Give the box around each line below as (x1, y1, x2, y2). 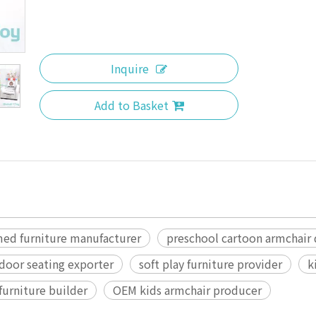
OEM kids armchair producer (113, 281, 262, 299)
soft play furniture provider (139, 255, 282, 273)
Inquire (111, 60, 149, 78)
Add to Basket (94, 97, 169, 114)
